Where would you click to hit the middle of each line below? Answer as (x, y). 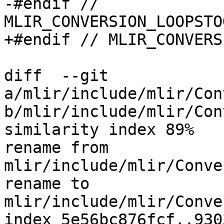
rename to (47, 184)
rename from (56, 148)
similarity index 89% (99, 130)
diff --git (56, 76)
